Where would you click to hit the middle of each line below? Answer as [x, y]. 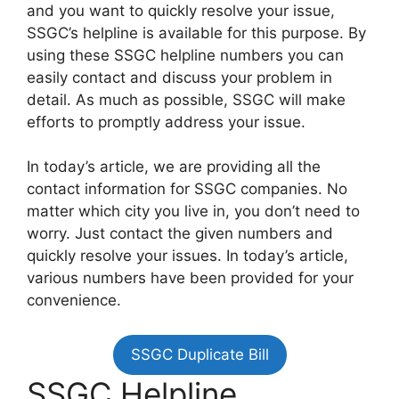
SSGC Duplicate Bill [199, 354]
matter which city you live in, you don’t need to [193, 211]
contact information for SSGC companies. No [187, 189]
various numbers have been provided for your [190, 278]
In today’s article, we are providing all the [174, 167]
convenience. [74, 300]
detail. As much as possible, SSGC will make [186, 99]
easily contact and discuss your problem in [179, 77]
